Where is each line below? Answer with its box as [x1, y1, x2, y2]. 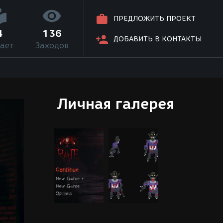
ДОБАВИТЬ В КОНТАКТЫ [113, 35, 202, 44]
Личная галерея [56, 95, 174, 112]
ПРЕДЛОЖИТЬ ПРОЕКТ [113, 14, 196, 23]
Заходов [35, 41, 69, 50]
